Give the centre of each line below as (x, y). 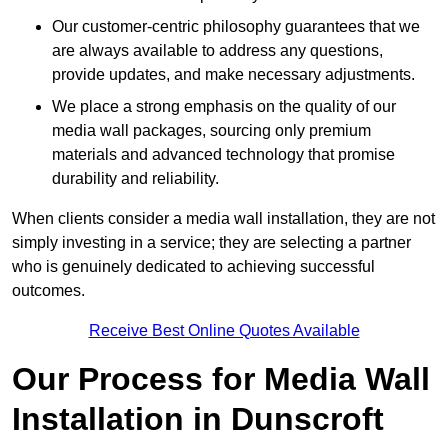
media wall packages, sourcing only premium (211, 131)
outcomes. (48, 291)
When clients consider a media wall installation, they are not (223, 219)
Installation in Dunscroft (198, 419)
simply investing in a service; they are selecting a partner (211, 243)
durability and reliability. (135, 179)
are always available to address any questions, (217, 51)
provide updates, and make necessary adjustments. (233, 75)
